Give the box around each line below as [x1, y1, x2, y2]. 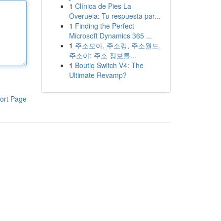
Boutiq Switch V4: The [74, 60, 144, 70]
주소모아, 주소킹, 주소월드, [74, 40, 161, 50]
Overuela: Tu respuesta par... [69, 11, 160, 21]
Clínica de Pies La [74, 1, 131, 11]
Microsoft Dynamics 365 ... [69, 31, 152, 40]
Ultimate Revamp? [69, 70, 127, 80]
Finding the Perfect [74, 21, 134, 31]
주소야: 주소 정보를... [69, 50, 136, 60]
